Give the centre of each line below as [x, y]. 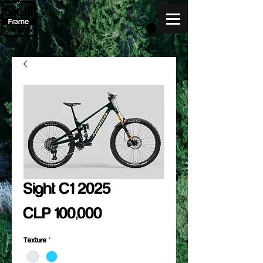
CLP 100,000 [63, 213]
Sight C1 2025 [67, 188]
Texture [35, 240]
